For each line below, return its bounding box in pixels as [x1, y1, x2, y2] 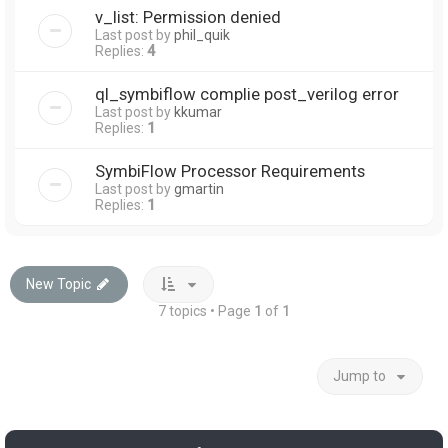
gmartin [174, 180, 224, 197]
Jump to [333, 367, 386, 384]
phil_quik [174, 26, 230, 43]
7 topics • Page [158, 302, 254, 319]
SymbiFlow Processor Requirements [95, 160, 365, 181]
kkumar [174, 103, 222, 120]
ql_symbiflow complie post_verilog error [95, 83, 399, 104]
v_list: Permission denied [95, 6, 281, 27]
